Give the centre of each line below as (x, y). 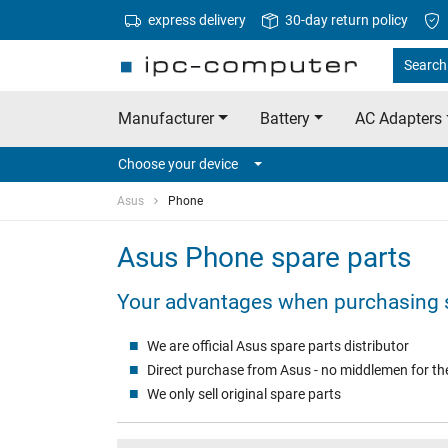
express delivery (195, 19)
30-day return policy (345, 19)
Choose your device (178, 164)
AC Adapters (399, 119)
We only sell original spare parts (243, 394)
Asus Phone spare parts (264, 258)
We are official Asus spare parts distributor (277, 346)
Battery (284, 119)
